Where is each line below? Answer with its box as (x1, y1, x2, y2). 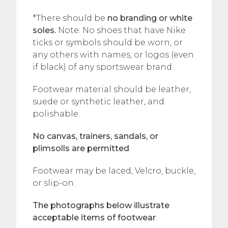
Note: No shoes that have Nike (56, 25, 186, 35)
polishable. (33, 108, 80, 119)
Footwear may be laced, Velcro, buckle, (33, 165, 195, 176)
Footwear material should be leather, (33, 84, 191, 94)
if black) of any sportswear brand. (33, 62, 174, 72)
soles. (33, 25, 56, 35)
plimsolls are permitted (33, 143, 129, 153)
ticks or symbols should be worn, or (33, 37, 183, 47)
